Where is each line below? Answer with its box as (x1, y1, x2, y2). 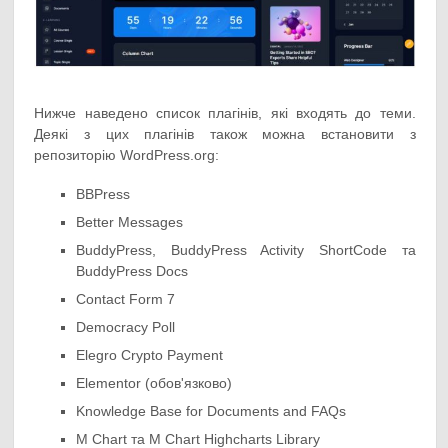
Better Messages (76, 214, 184, 231)
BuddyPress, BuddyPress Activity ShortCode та (76, 242, 416, 259)
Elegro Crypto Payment (76, 347, 224, 364)
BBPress (76, 186, 131, 203)
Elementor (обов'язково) (76, 375, 233, 392)
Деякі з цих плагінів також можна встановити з (34, 126, 416, 143)
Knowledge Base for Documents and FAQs (76, 403, 347, 420)
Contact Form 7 (76, 291, 176, 308)
